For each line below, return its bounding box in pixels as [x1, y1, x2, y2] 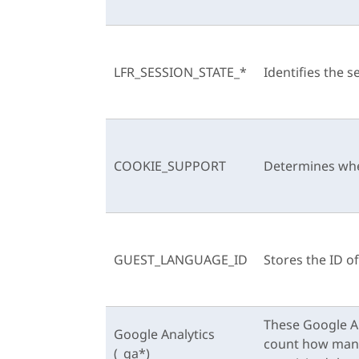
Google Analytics [114, 325, 215, 343]
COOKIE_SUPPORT [114, 157, 226, 175]
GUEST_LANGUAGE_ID [114, 251, 248, 268]
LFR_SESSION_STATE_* [114, 63, 247, 81]
